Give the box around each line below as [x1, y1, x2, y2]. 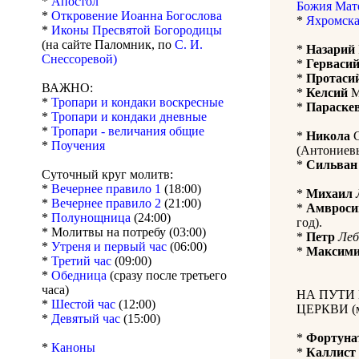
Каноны [51, 341, 95, 355]
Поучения [51, 139, 105, 153]
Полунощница [51, 211, 134, 225]
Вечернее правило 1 [51, 182, 164, 196]
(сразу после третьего [107, 268, 227, 283]
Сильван [306, 158, 357, 172]
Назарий [306, 42, 355, 57]
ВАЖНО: [42, 81, 93, 95]
